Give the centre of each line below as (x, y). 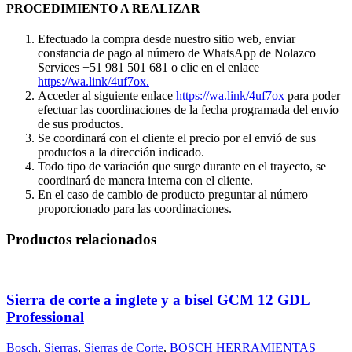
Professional (45, 317)
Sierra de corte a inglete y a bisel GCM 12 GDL (158, 300)
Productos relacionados (81, 239)
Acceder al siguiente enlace (107, 96)
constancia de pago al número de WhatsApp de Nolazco (177, 53)
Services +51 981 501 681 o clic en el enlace (148, 68)
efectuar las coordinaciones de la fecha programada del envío (188, 110)
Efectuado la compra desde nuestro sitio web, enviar (167, 39)
